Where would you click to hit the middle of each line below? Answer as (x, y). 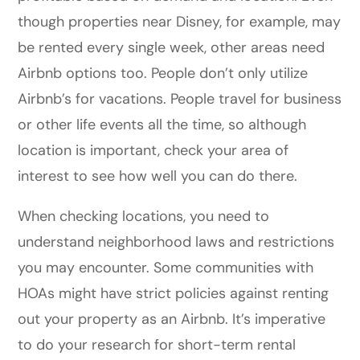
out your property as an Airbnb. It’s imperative (172, 319)
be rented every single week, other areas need (172, 47)
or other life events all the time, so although (162, 124)
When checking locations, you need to (144, 216)
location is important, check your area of (153, 150)
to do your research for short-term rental (157, 344)
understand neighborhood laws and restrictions (176, 241)
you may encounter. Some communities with (166, 267)
